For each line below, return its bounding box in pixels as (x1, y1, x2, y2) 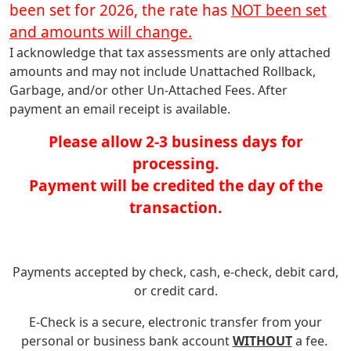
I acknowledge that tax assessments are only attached (9, 44, 331, 61)
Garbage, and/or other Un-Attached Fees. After (9, 81, 288, 99)
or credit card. (133, 282, 218, 299)
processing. (132, 153, 219, 174)
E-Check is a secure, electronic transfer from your (29, 313, 322, 331)
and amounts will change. (9, 22, 192, 42)
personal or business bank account (20, 332, 233, 349)
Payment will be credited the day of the (28, 175, 323, 196)
